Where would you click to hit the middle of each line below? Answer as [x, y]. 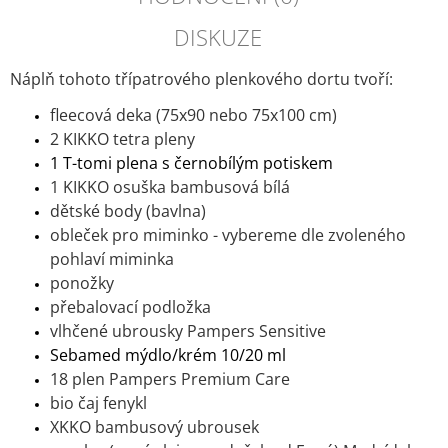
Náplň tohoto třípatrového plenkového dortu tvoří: [201, 79]
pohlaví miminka [112, 259]
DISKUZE [218, 37]
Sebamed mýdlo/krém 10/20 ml [168, 355]
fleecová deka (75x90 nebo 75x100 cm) [193, 115]
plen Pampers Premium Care [181, 379]
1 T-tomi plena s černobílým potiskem [191, 163]
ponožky [82, 283]
